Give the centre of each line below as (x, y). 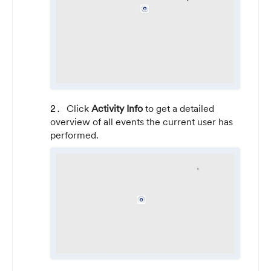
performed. (74, 135)
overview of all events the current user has (142, 122)
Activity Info (117, 109)
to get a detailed (178, 109)
